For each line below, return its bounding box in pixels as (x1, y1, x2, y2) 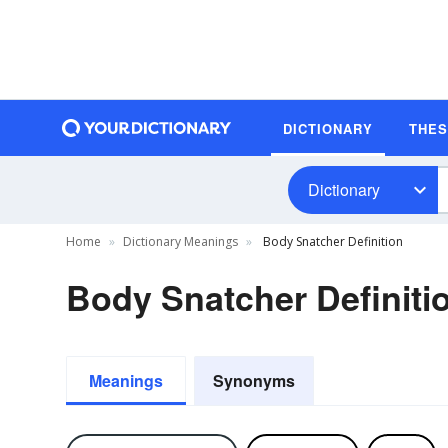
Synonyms (213, 369, 295, 392)
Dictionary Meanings (123, 233, 238, 250)
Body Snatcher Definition (260, 233, 403, 250)
